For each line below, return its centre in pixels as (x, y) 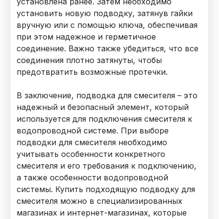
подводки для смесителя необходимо (92, 142)
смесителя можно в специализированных (100, 201)
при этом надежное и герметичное (87, 36)
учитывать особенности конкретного (91, 154)
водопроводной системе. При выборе (93, 130)
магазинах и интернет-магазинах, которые (102, 212)
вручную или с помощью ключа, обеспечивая (107, 25)
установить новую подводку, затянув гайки (105, 13)
